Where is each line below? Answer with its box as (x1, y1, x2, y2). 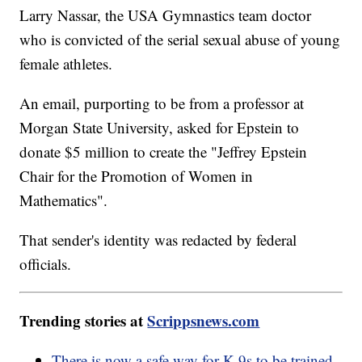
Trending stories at (19, 309, 148, 331)
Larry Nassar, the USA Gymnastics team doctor (19, 4, 312, 25)
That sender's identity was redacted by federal (19, 229, 297, 250)
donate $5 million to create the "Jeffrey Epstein (19, 141, 308, 162)
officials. (19, 253, 72, 274)
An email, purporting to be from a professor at (19, 92, 305, 113)
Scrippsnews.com (147, 309, 260, 331)
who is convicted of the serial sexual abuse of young (19, 28, 341, 49)
